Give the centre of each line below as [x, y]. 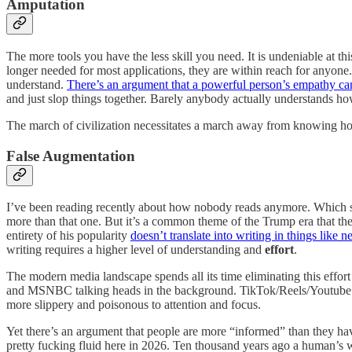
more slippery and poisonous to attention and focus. [134, 305]
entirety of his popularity [68, 236]
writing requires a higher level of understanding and [136, 250]
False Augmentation [71, 156]
